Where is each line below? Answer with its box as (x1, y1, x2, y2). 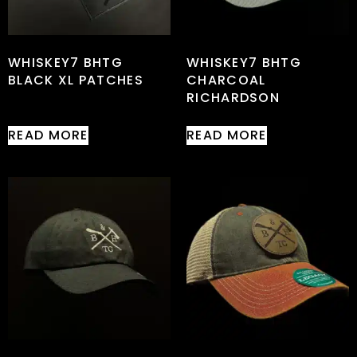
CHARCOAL (186, 70, 266, 89)
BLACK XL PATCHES (8, 70, 143, 89)
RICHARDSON (186, 88, 280, 107)
